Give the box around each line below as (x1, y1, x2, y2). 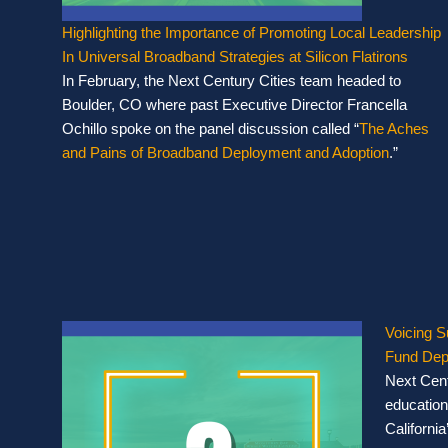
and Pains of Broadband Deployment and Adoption (62, 143, 389, 161)
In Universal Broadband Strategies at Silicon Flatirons (62, 47, 408, 65)
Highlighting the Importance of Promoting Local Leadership (62, 23, 441, 41)
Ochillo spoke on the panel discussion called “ (62, 119, 359, 137)
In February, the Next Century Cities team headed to (62, 71, 401, 89)
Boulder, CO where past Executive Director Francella (62, 95, 407, 113)
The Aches (359, 119, 429, 137)
